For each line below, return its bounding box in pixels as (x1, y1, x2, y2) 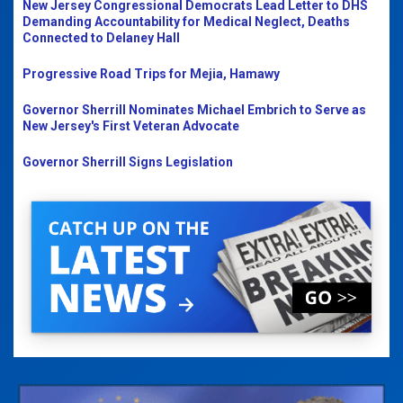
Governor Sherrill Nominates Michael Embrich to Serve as (22, 103, 366, 117)
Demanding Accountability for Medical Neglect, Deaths (22, 14, 350, 29)
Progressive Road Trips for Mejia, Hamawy (22, 67, 280, 81)
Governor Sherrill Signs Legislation (22, 155, 233, 169)
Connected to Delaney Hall (22, 31, 180, 45)
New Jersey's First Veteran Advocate (22, 119, 239, 133)
